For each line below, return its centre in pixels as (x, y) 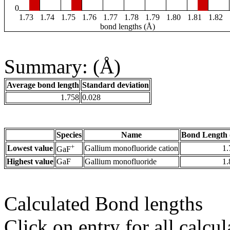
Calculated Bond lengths (103, 204)
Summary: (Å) (62, 67)
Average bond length (43, 85)
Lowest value (30, 148)
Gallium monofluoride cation (131, 148)
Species (69, 135)
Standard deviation (116, 85)
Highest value (30, 162)
